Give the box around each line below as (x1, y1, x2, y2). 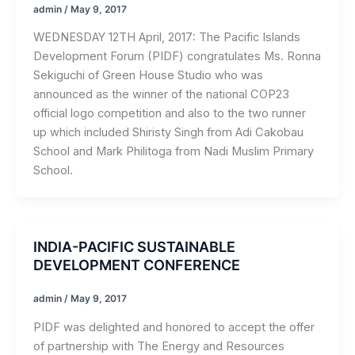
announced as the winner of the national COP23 (32, 86, 289, 101)
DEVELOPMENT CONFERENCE (32, 255, 240, 273)
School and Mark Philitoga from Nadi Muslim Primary (32, 143, 314, 158)
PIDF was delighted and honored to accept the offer (32, 319, 315, 334)
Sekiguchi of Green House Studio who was (32, 67, 263, 82)
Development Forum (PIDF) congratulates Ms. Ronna (32, 48, 321, 63)
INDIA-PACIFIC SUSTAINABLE (32, 237, 235, 255)
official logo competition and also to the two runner (32, 105, 306, 120)
